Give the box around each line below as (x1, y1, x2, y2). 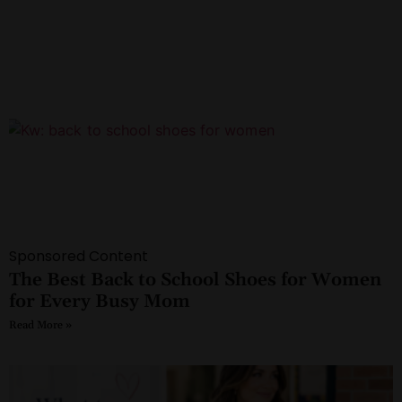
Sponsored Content (9, 246, 148, 267)
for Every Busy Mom (9, 290, 190, 314)
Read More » (9, 319, 72, 333)
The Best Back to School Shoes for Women (9, 268, 381, 293)
